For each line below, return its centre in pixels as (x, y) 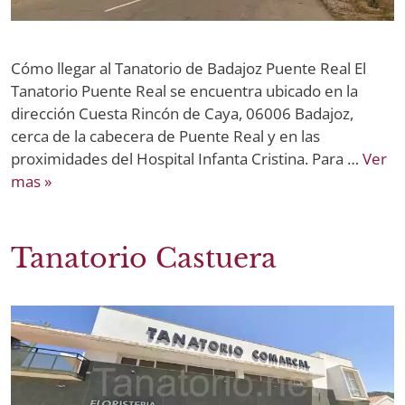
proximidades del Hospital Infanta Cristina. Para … (187, 158)
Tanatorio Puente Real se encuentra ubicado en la (184, 90)
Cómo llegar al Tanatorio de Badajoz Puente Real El (188, 68)
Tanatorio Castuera (144, 258)
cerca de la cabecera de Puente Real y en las (165, 136)
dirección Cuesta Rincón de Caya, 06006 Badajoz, (182, 113)
